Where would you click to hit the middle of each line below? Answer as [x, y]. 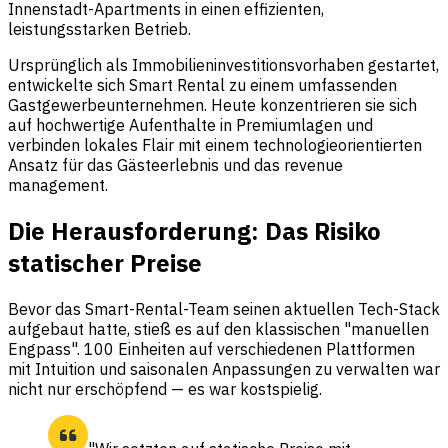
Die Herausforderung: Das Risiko [194, 230]
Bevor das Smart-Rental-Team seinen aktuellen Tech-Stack [224, 308]
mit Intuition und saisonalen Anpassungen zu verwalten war [224, 368]
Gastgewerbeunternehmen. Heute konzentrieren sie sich [212, 104]
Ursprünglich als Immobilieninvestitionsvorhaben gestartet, [223, 64]
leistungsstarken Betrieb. [99, 28]
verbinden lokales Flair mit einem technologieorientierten [215, 144]
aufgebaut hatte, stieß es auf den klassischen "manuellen [218, 328]
